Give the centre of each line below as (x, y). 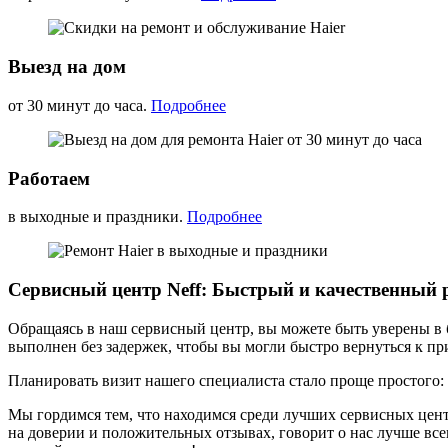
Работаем (49, 178)
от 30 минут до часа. (79, 105)
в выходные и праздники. (97, 217)
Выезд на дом (67, 67)
